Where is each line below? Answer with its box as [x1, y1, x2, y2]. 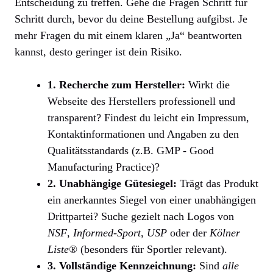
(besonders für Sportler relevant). [77, 243, 227, 255]
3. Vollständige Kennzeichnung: [48, 259, 196, 272]
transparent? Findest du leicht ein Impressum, [48, 111, 249, 124]
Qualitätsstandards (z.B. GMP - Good [48, 144, 214, 157]
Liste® [48, 243, 77, 255]
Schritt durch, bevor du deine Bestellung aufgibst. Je [15, 12, 247, 25]
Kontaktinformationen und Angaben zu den [48, 127, 239, 140]
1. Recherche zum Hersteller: [48, 78, 185, 91]
